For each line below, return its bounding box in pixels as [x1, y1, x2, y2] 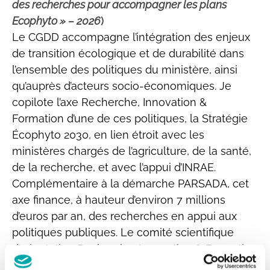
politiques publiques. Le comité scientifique [12, 226, 234, 239]
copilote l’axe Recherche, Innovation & [12, 96, 207, 108]
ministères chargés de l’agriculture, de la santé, [12, 145, 251, 157]
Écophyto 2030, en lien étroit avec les [12, 128, 204, 141]
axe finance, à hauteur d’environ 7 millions [12, 193, 225, 206]
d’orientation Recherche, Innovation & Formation [12, 242, 257, 255]
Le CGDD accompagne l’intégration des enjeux [12, 31, 250, 43]
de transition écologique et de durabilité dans [12, 47, 244, 60]
